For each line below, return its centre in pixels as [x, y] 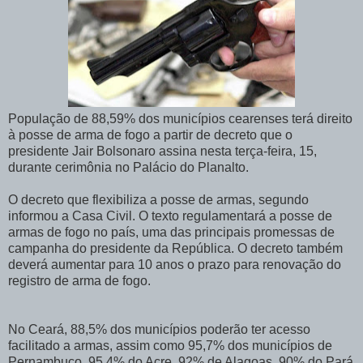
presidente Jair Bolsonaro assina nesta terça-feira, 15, [162, 152]
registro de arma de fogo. [79, 281]
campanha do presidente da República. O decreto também [175, 249]
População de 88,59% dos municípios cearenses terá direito [180, 119]
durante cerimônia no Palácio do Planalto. [128, 168]
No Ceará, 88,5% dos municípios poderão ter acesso [159, 330]
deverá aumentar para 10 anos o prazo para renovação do [175, 265]
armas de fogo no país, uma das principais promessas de [171, 233]
